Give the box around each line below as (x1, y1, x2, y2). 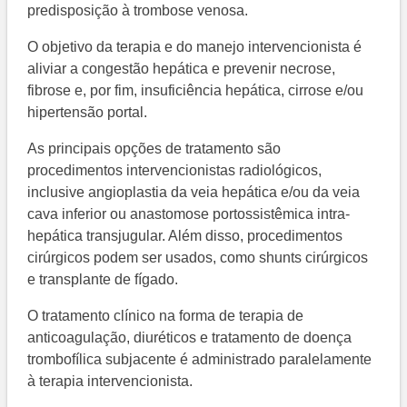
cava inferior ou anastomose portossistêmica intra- (27, 206, 351, 223)
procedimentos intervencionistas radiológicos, (27, 163, 323, 179)
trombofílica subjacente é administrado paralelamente (27, 352, 372, 368)
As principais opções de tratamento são (27, 141, 282, 157)
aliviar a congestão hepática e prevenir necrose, (27, 61, 336, 77)
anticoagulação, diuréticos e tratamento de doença (27, 330, 352, 346)
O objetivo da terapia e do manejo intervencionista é (27, 39, 362, 55)
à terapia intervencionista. (27, 373, 194, 390)
